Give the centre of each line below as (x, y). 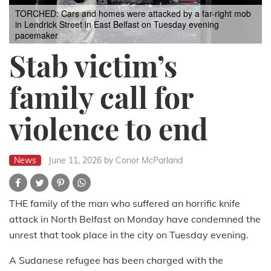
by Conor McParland (143, 160)
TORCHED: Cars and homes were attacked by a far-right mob (133, 13)
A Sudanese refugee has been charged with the (116, 260)
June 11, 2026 (75, 160)
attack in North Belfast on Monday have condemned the (135, 219)
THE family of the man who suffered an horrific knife (125, 203)
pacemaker (37, 35)
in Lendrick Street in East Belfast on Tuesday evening (117, 24)
